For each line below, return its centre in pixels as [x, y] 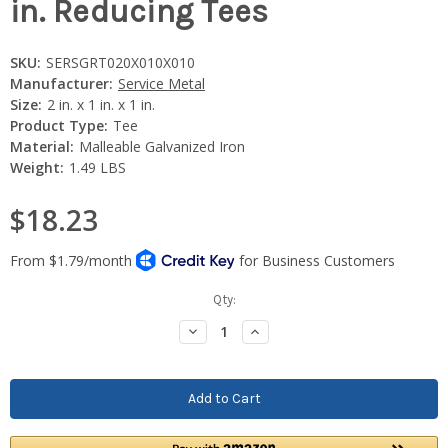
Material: [42, 146]
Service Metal [161, 83]
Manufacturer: [61, 83]
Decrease [215, 330]
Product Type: [59, 125]
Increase [276, 330]
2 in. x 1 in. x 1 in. [100, 104]
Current [31, 299]
